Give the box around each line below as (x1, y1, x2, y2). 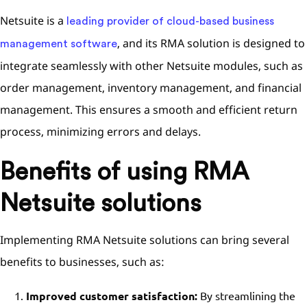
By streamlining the (197, 288, 295, 302)
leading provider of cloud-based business (66, 16, 274, 27)
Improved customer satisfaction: (25, 288, 197, 303)
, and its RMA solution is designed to (117, 36, 305, 51)
